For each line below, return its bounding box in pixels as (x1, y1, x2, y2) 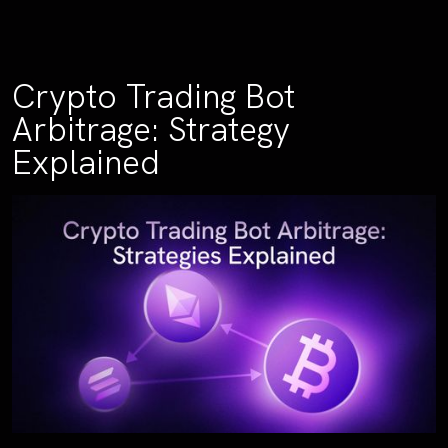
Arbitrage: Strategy (12, 108, 290, 151)
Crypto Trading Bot (12, 75, 295, 118)
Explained (12, 141, 160, 184)
